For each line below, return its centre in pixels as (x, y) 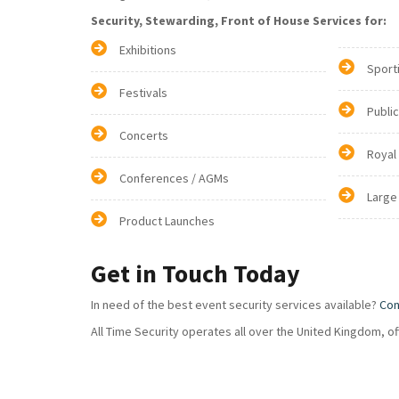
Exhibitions (148, 50)
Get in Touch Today (195, 273)
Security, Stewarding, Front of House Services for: (239, 20)
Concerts (144, 135)
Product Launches (167, 221)
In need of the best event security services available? (235, 305)
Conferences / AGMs (174, 178)
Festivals (143, 93)
